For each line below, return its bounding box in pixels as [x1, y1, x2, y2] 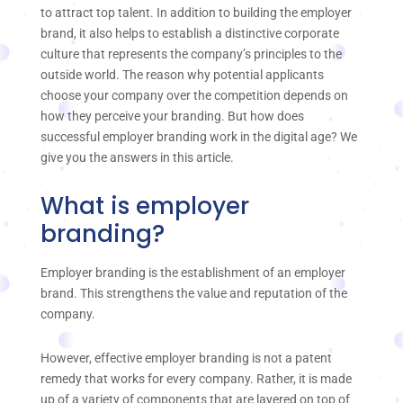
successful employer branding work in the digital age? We [40, 130, 357, 145]
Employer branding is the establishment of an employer [40, 264, 345, 280]
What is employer [40, 189, 249, 222]
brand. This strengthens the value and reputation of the [40, 285, 347, 300]
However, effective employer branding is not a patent [40, 351, 332, 366]
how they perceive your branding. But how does [40, 109, 304, 124]
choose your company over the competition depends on [40, 88, 348, 103]
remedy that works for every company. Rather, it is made [40, 372, 352, 387]
